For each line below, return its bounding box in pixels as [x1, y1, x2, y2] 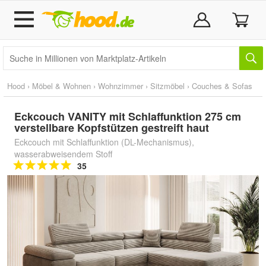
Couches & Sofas [192, 80, 252, 91]
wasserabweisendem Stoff [14, 148, 112, 160]
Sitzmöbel [150, 80, 185, 91]
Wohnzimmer [98, 80, 143, 91]
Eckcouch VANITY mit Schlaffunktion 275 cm [14, 109, 241, 124]
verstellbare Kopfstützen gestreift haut [14, 120, 209, 135]
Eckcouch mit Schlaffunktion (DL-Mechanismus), [14, 136, 194, 148]
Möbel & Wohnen [32, 80, 91, 91]
